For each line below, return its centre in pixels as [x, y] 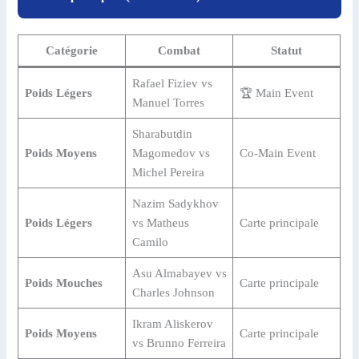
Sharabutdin [162, 134]
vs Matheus [160, 223]
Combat [179, 51]
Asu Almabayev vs [179, 274]
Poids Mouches [63, 283]
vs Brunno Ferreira [179, 343]
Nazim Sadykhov [175, 204]
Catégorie [72, 51]
